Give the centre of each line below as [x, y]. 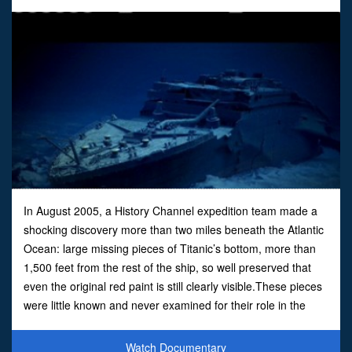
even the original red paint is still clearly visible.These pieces [173, 286]
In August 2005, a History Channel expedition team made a [170, 210]
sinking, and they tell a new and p [106, 323]
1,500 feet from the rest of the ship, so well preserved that [167, 267]
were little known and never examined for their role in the [165, 304]
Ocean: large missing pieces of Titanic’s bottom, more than [170, 248]
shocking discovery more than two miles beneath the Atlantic [174, 229]
